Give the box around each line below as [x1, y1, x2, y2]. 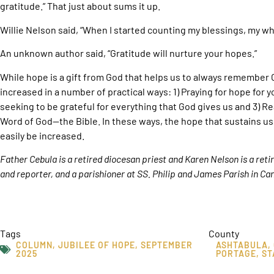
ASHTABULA [216, 240, 268, 251]
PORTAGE [216, 248, 256, 259]
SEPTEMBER [141, 240, 193, 251]
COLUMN [16, 240, 53, 251]
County [209, 228, 239, 240]
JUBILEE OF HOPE [58, 240, 135, 251]
